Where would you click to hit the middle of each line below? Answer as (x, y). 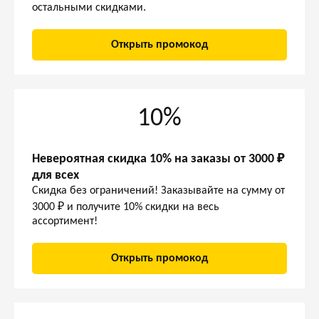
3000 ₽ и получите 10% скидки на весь (126, 207)
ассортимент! (65, 221)
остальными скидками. (89, 8)
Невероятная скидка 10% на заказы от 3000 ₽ (158, 159)
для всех (56, 176)
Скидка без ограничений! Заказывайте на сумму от (158, 191)
